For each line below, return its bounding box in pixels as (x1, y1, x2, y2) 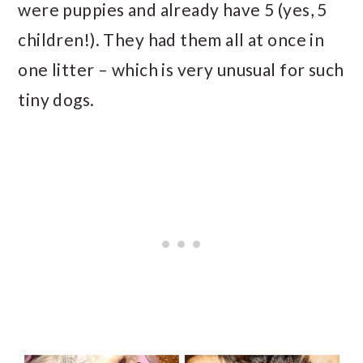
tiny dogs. (18, 89, 95, 109)
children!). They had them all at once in (18, 29, 325, 49)
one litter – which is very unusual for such (18, 59, 344, 79)
